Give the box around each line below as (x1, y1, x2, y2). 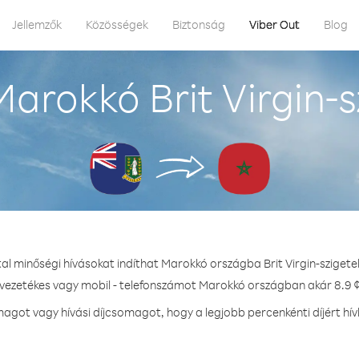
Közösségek (86, 17, 148, 32)
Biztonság (172, 17, 225, 32)
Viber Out (249, 17, 300, 32)
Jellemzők (12, 17, 62, 32)
